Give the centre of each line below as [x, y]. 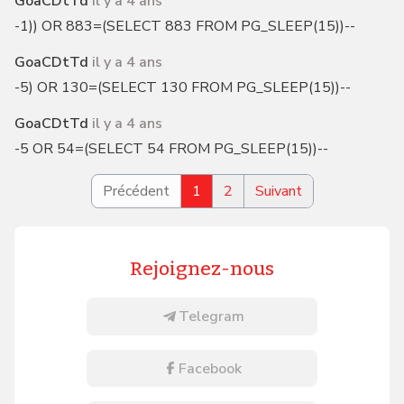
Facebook [210, 368]
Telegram [211, 317]
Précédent [136, 192]
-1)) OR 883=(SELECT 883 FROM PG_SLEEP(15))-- [184, 27]
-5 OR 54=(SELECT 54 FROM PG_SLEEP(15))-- [171, 149]
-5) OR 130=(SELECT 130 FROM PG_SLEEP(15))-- [182, 88]
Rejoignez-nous [202, 270]
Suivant [278, 192]
